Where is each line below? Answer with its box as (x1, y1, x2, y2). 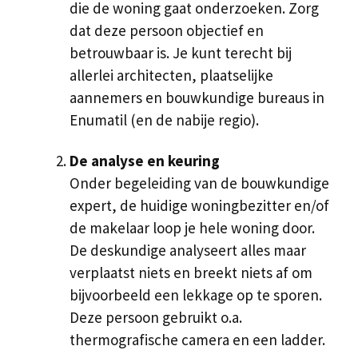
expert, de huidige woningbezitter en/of (70, 196, 329, 216)
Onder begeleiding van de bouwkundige (70, 173, 329, 193)
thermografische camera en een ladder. (70, 330, 325, 350)
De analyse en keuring (70, 151, 220, 171)
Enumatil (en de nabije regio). (70, 110, 259, 130)
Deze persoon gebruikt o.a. (70, 308, 242, 328)
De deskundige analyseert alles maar (70, 241, 306, 261)
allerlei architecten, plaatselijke (70, 66, 273, 86)
